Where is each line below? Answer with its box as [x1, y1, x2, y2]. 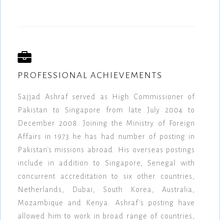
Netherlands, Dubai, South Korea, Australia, [18, 186, 195, 194]
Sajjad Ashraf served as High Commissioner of [18, 93, 195, 101]
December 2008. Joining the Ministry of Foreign [18, 119, 195, 128]
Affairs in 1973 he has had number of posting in [18, 133, 195, 141]
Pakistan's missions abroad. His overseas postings [18, 146, 195, 154]
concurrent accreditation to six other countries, [18, 172, 195, 181]
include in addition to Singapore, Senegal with [18, 159, 195, 167]
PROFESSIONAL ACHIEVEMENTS [18, 70, 163, 81]
